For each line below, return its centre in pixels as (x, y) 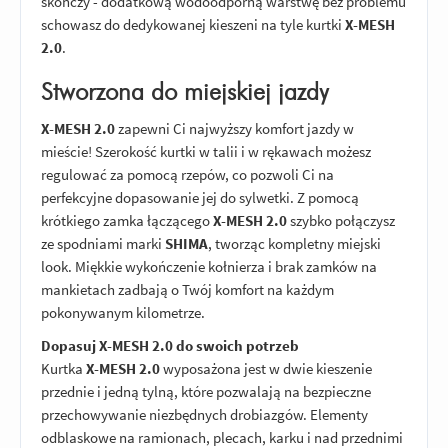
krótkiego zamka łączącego (127, 220)
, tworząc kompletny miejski (294, 243)
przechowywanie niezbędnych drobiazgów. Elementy (204, 415)
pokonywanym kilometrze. (123, 312)
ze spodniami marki (103, 243)
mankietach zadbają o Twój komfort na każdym (187, 289)
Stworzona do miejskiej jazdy (185, 93)
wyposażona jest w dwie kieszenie (266, 369)
